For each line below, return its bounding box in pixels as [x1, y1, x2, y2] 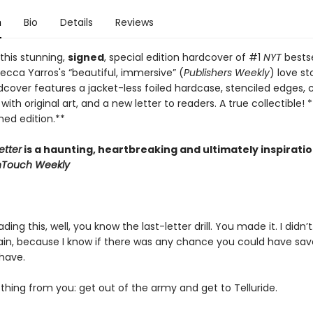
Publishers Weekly [183, 66, 270, 80]
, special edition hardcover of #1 [103, 50, 263, 64]
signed [67, 50, 104, 64]
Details [59, 15, 93, 29]
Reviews [115, 15, 154, 29]
